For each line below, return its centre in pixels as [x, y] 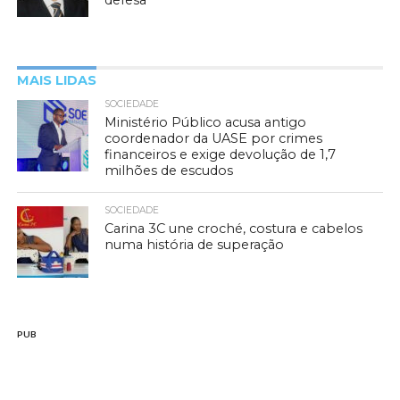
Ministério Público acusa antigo [206, 122]
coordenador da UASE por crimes [214, 138]
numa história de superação [195, 245]
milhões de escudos [169, 171]
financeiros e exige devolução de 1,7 [221, 154]
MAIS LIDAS [56, 80]
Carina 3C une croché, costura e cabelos [234, 229]
